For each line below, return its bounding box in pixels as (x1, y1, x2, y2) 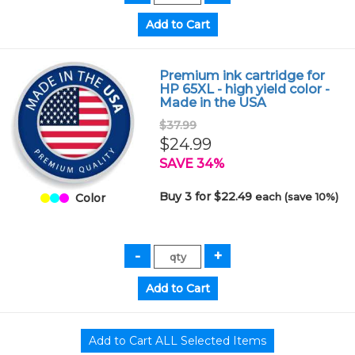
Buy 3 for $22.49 (159, 189, 256, 204)
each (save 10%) (255, 190, 339, 203)
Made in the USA (159, 95, 267, 110)
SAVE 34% (159, 156, 225, 171)
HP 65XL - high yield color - (159, 82, 330, 97)
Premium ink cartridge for (159, 68, 326, 83)
